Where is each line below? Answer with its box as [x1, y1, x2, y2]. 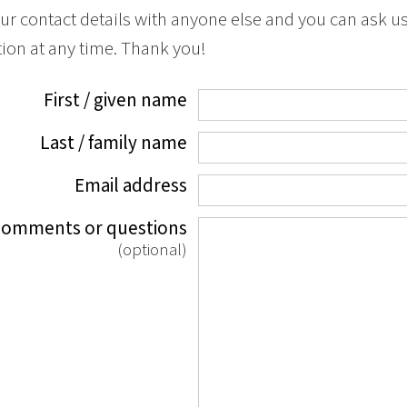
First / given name [43, 87, 187, 114]
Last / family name [39, 130, 187, 157]
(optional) [116, 238, 187, 263]
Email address [74, 173, 187, 200]
